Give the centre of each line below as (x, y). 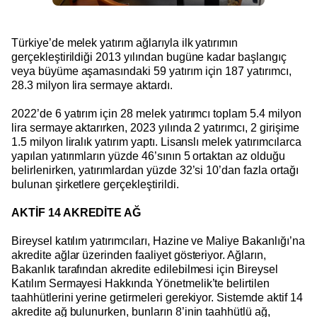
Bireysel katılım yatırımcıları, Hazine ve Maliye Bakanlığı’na (158, 241)
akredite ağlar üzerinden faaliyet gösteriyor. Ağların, (139, 255)
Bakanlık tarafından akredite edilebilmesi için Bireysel (145, 269)
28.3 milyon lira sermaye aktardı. (92, 85)
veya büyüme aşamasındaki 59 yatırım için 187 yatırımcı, (151, 71)
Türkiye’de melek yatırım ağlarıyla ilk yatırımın (125, 42)
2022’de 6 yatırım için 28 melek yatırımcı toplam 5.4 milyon (156, 113)
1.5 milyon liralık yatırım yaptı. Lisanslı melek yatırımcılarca (156, 142)
